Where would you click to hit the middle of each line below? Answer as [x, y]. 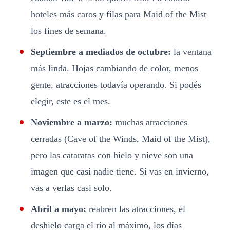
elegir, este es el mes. [71, 101]
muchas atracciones [150, 122]
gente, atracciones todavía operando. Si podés [116, 84]
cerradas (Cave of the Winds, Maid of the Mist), [121, 138]
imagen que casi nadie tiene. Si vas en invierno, [120, 171]
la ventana [191, 52]
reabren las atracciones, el [136, 209]
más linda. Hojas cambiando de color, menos [114, 68]
